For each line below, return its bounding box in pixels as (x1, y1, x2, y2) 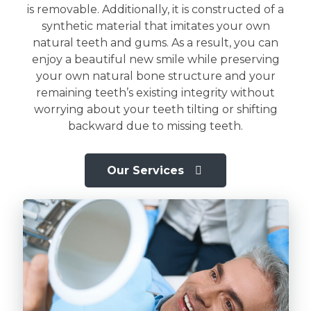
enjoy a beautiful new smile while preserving (31, 53, 280, 66)
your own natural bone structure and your (35, 69, 276, 83)
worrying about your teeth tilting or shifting (33, 103, 278, 116)
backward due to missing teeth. (68, 119, 243, 133)
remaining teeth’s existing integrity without (36, 86, 275, 99)
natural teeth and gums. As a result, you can (33, 36, 278, 49)
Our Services (107, 163, 187, 177)
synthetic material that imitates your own (41, 19, 270, 33)
